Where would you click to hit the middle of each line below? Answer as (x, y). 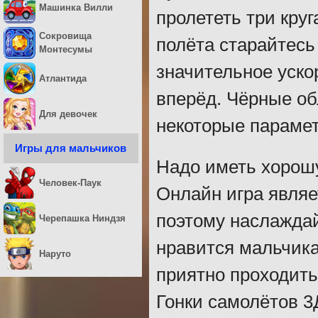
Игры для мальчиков (71, 148)
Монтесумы (66, 50)
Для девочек (68, 114)
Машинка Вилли (76, 7)
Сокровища (65, 36)
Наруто (55, 253)
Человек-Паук (70, 182)
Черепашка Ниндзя (82, 218)
